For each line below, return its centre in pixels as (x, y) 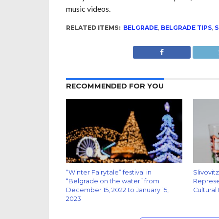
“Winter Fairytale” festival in (109, 172)
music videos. (88, 9)
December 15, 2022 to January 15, (117, 190)
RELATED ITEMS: (93, 28)
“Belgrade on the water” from (112, 181)
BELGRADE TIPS (186, 28)
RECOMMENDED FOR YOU (115, 86)
